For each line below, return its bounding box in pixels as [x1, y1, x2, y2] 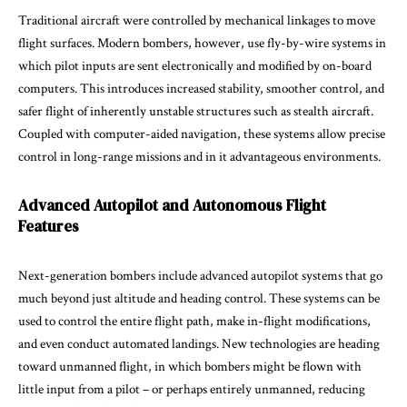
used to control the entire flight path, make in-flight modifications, [18, 312, 371, 330]
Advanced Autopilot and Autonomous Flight [18, 194, 326, 216]
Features [18, 214, 79, 237]
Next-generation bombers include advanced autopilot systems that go [18, 266, 382, 284]
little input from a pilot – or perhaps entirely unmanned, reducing [18, 380, 365, 398]
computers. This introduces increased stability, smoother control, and [18, 79, 384, 97]
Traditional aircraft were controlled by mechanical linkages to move [18, 11, 375, 29]
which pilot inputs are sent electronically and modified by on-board [18, 56, 372, 74]
